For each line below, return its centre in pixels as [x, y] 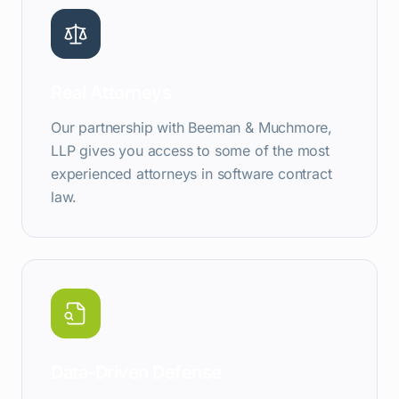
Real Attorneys [111, 93]
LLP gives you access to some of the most [190, 151]
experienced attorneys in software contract [191, 174]
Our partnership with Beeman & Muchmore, [192, 127]
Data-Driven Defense [136, 372]
